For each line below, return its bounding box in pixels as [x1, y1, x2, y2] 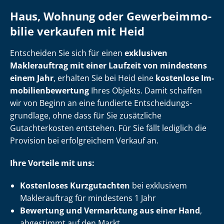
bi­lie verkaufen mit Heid [10, 24, 144, 39]
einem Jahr [10, 72, 53, 84]
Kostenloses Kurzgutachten [20, 180, 130, 191]
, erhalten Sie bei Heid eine [53, 72, 155, 84]
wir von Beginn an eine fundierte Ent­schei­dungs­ [10, 97, 192, 109]
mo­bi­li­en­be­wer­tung [10, 85, 89, 96]
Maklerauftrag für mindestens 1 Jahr [20, 192, 156, 204]
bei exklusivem [130, 180, 187, 191]
